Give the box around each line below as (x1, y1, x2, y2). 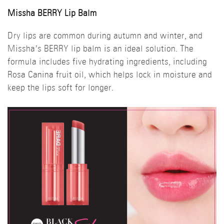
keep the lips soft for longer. (7, 83, 113, 93)
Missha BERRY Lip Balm (7, 9, 97, 18)
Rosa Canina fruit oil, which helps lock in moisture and (7, 70, 212, 80)
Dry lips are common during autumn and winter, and (7, 31, 202, 41)
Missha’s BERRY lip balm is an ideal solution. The (7, 44, 193, 54)
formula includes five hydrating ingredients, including (7, 57, 207, 67)
